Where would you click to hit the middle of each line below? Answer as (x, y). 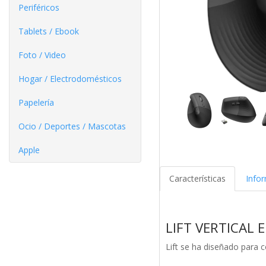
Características (197, 179)
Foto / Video (42, 55)
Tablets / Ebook (49, 31)
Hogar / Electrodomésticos (70, 78)
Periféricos (39, 7)
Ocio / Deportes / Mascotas (72, 126)
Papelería (36, 102)
